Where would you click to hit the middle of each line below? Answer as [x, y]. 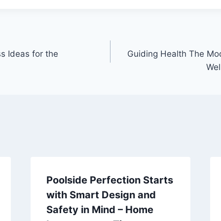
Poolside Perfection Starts [110, 180]
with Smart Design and [101, 195]
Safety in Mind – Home [100, 209]
